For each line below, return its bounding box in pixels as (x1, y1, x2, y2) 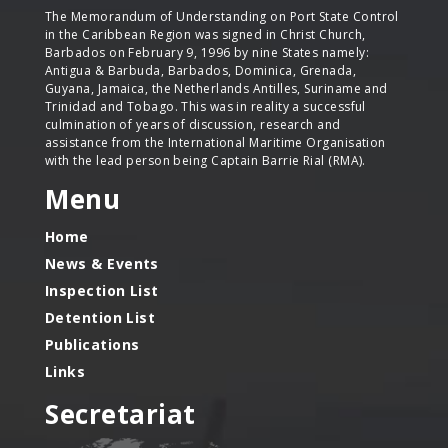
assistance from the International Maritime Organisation (45, 133, 386, 151)
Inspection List (45, 280, 159, 300)
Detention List (45, 307, 156, 327)
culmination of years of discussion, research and (45, 115, 341, 133)
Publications (45, 334, 140, 354)
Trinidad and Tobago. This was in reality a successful (45, 97, 366, 115)
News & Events (45, 253, 159, 273)
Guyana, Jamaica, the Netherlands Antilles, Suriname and (45, 79, 388, 97)
